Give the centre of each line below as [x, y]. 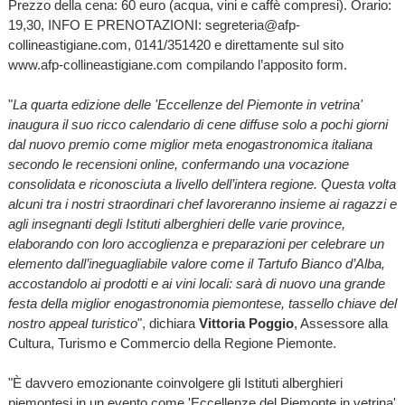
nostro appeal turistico [72, 323]
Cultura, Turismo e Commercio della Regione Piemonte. [172, 343]
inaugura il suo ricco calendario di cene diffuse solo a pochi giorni [198, 124]
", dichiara [168, 323]
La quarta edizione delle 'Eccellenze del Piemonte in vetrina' [187, 104]
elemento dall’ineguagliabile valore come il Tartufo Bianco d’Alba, [196, 263]
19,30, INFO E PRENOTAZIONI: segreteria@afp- [154, 24]
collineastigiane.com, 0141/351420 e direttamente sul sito [175, 44]
